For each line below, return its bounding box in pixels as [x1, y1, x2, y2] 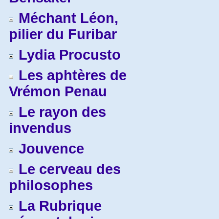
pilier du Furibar [9, 26, 117, 42]
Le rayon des [19, 104, 106, 120]
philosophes [9, 177, 93, 193]
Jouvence [19, 141, 84, 156]
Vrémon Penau [9, 84, 107, 99]
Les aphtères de [19, 67, 127, 83]
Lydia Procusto [19, 47, 121, 63]
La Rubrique [19, 198, 102, 214]
